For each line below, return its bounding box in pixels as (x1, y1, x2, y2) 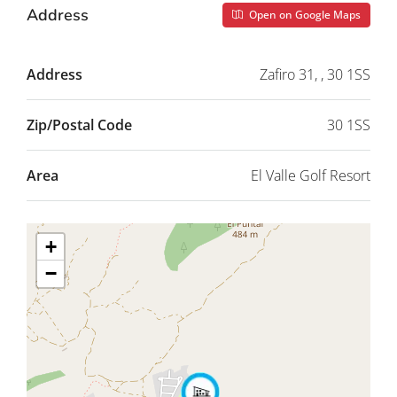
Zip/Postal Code (27, 115, 132, 136)
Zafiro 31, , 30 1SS (260, 65, 370, 85)
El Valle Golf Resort (251, 166, 370, 186)
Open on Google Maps (246, 7, 361, 23)
